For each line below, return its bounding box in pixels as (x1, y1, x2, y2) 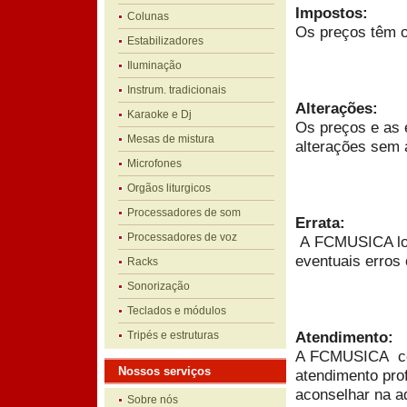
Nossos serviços (118, 364, 211, 378)
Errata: (295, 213, 345, 232)
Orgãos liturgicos (127, 182, 212, 194)
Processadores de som (127, 206, 242, 219)
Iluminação (127, 59, 183, 72)
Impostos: (295, 4, 368, 22)
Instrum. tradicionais (127, 84, 227, 96)
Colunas (127, 10, 170, 23)
